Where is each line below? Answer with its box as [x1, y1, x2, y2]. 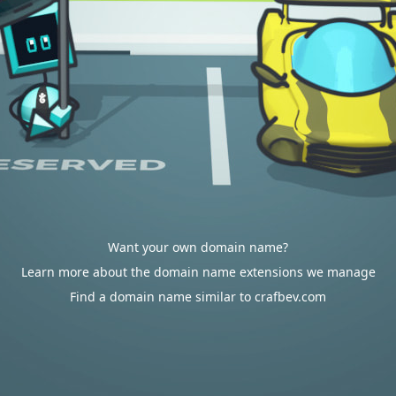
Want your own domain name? [108, 239, 288, 255]
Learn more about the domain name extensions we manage [20, 263, 376, 280]
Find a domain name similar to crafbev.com [70, 288, 326, 305]
